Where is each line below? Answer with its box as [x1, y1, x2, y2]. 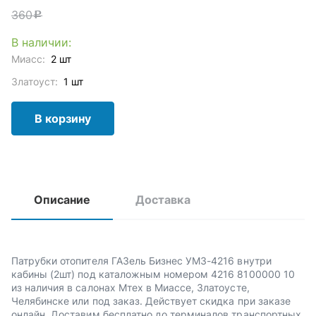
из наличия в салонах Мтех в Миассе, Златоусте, [11, 281, 250, 293]
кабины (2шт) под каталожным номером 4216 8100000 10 [11, 268, 295, 280]
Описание [34, 193, 91, 207]
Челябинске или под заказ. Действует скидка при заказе [11, 295, 291, 307]
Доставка [135, 193, 190, 207]
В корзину [35, 111, 91, 126]
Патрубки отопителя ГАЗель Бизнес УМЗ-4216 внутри [11, 255, 272, 267]
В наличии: [11, 35, 72, 49]
